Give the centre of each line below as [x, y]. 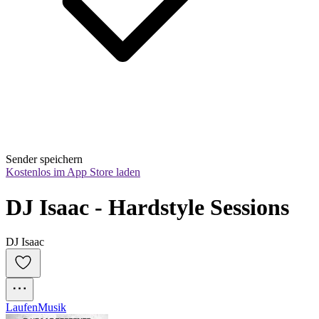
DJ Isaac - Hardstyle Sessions [147, 207]
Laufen [22, 308]
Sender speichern [44, 159]
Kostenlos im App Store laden [73, 172]
